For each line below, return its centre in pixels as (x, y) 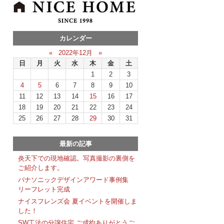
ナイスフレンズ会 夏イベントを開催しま (77, 201)
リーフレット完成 (44, 189)
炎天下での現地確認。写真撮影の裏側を (76, 158)
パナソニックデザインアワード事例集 (76, 180)
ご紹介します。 (41, 168)
